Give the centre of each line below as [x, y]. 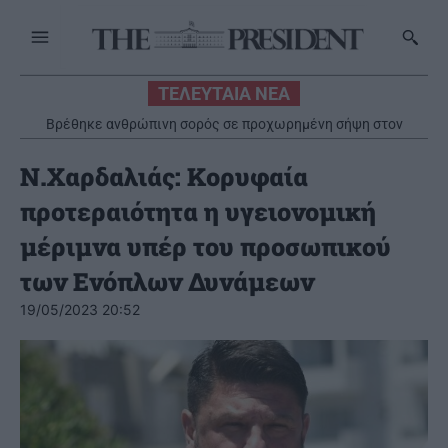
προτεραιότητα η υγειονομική [198, 212]
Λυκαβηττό [224, 140]
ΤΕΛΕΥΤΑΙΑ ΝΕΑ [224, 94]
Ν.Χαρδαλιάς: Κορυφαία [164, 177]
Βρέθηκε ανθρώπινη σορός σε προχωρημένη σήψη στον [224, 124]
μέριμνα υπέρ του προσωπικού [205, 247]
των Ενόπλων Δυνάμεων [167, 282]
